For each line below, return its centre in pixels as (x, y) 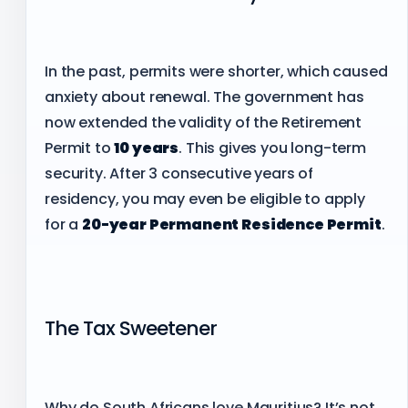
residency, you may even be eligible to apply (205, 199)
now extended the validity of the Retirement (204, 122)
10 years (147, 148)
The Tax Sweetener (131, 329)
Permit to (80, 148)
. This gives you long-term (272, 148)
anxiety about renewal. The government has (204, 97)
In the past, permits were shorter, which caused (216, 71)
